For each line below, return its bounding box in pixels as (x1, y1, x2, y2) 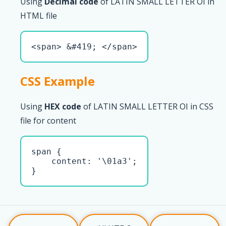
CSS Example (20, 72, 95, 89)
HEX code (44, 100, 81, 112)
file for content (20, 115, 76, 126)
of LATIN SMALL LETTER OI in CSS (81, 100, 213, 112)
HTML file (20, 10, 57, 22)
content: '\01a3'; (31, 156, 137, 166)
